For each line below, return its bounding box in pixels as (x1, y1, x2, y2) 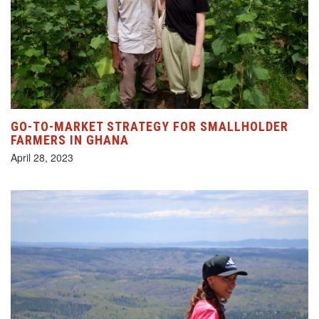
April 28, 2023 (11, 150, 73, 164)
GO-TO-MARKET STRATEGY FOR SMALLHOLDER (11, 118, 288, 134)
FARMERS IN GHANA (11, 132, 129, 147)
